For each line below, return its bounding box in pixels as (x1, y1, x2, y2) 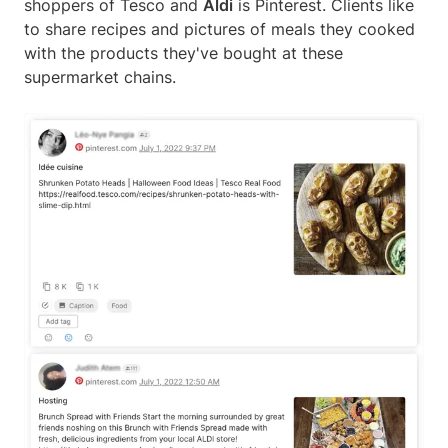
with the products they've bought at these (24, 42, 343, 63)
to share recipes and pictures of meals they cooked (24, 18, 415, 39)
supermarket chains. (24, 66, 181, 87)
